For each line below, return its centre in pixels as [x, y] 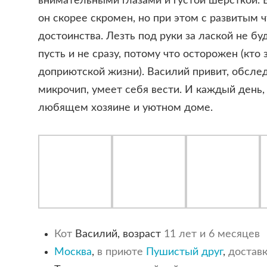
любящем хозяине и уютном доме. [125, 108]
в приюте [120, 252]
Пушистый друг [184, 252]
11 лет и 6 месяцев [212, 235]
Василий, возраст [118, 235]
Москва [73, 252]
